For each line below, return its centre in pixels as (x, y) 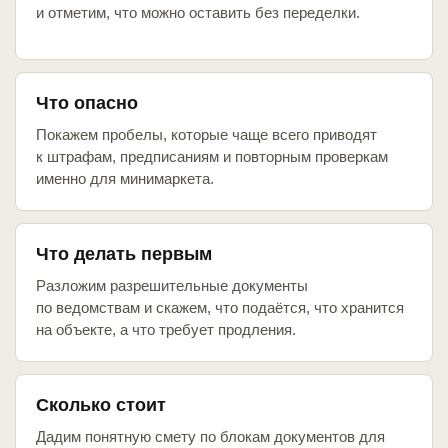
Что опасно (87, 103)
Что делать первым (124, 254)
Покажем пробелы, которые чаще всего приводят (206, 135)
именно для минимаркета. (125, 179)
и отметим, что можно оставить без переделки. (198, 13)
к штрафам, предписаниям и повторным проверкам (212, 157)
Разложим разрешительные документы (172, 286)
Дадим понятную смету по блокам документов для (210, 437)
